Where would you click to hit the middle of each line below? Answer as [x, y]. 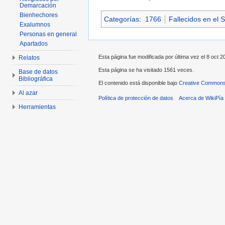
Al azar [28, 93]
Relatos [29, 58]
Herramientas [37, 107]
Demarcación [38, 6]
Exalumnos [35, 25]
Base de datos [38, 72]
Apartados [34, 44]
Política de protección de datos [136, 98]
